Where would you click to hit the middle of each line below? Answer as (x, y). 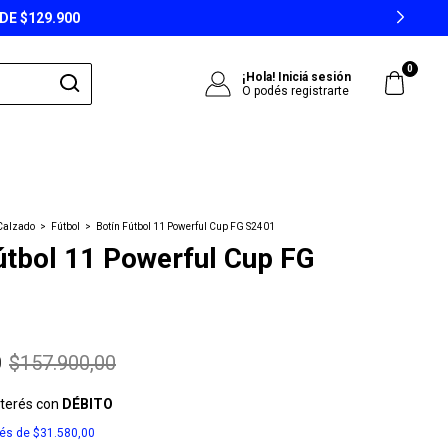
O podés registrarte (296, 90)
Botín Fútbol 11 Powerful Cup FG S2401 (185, 226)
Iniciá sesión (315, 76)
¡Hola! (260, 76)
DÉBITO (87, 403)
